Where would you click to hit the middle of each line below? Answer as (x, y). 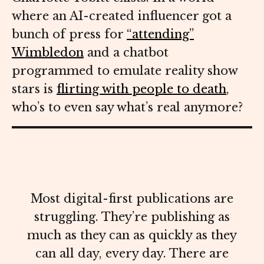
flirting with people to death (141, 89)
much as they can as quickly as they (132, 235)
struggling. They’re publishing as (132, 217)
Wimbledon (48, 53)
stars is (34, 89)
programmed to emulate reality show (125, 71)
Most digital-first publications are (132, 199)
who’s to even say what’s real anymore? (127, 108)
